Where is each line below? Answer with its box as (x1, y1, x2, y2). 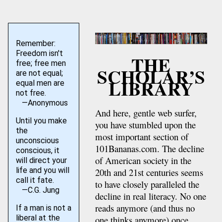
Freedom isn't (15, 49, 63, 58)
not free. (15, 88, 46, 98)
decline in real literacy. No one (95, 190, 206, 203)
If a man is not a (15, 203, 71, 213)
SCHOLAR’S (97, 63, 205, 91)
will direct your (15, 156, 67, 165)
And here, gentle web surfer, (95, 107, 197, 119)
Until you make (15, 116, 67, 125)
